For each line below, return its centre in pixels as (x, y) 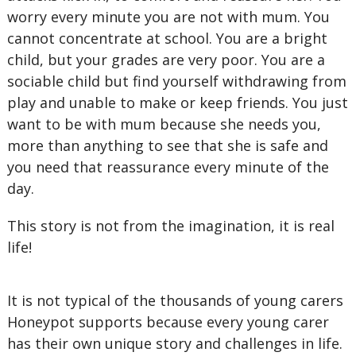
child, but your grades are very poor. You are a (166, 60)
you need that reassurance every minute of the (168, 167)
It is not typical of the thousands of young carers (175, 300)
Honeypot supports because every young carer (168, 322)
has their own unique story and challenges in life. (174, 343)
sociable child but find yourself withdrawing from (176, 81)
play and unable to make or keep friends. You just (177, 103)
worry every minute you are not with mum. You (168, 17)
